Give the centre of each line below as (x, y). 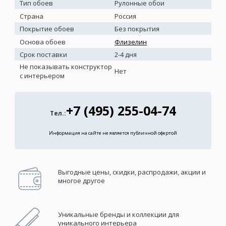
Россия (125, 16)
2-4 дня (126, 55)
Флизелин (131, 42)
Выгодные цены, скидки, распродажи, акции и (132, 172)
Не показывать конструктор (66, 67)
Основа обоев (43, 42)
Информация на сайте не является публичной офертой (113, 133)
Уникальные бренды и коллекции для (118, 215)
